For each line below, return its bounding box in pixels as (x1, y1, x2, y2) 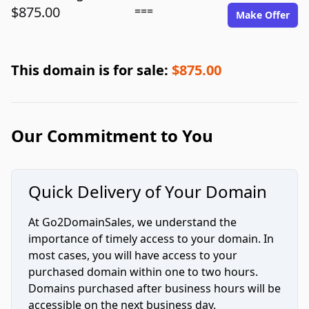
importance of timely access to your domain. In (28, 231, 274, 246)
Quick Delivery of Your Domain (28, 180, 267, 203)
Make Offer (236, 8, 290, 21)
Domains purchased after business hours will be (28, 281, 281, 296)
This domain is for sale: (11, 61, 172, 79)
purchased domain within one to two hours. (28, 264, 258, 279)
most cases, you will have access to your (28, 248, 237, 263)
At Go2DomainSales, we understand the (28, 215, 237, 230)
